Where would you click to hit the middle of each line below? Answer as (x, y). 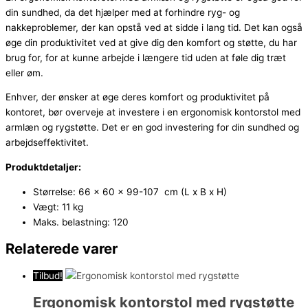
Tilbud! (48, 275)
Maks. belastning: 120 (81, 222)
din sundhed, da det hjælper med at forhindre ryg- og (123, 12)
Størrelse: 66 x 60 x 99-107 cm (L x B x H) (130, 191)
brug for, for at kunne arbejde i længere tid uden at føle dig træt (146, 57)
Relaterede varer (62, 248)
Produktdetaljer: (43, 167)
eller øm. (24, 73)
